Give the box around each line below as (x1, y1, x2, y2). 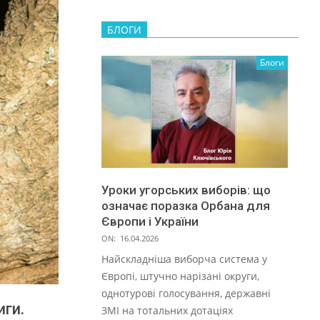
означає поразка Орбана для (101, 198, 270, 213)
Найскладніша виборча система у (101, 251, 267, 266)
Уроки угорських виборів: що (101, 182, 271, 197)
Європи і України (101, 214, 199, 229)
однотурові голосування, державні (101, 286, 271, 300)
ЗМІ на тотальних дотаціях (101, 303, 233, 317)
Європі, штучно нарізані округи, (101, 269, 259, 283)
